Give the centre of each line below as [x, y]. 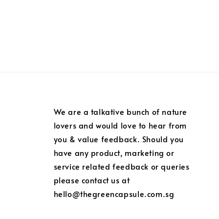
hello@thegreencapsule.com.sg [114, 194]
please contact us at [92, 180]
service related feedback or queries [121, 166]
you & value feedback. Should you [119, 139]
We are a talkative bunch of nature [120, 112]
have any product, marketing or [114, 153]
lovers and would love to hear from [120, 125]
